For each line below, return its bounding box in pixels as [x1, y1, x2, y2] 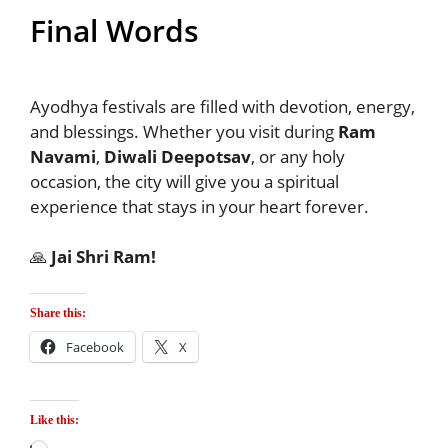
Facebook [66, 338, 124, 357]
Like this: [30, 412, 79, 427]
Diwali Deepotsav [104, 145, 251, 169]
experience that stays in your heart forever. [30, 195, 369, 219]
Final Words [30, 10, 199, 52]
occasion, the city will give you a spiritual [30, 170, 339, 194]
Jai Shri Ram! [51, 244, 156, 268]
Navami [30, 145, 96, 169]
